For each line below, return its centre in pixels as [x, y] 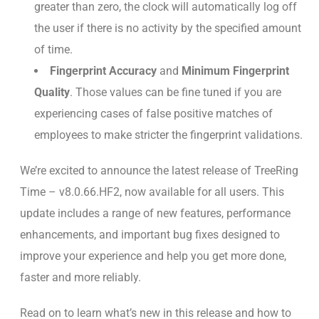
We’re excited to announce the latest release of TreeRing [159, 170]
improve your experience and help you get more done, [153, 256]
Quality [52, 92]
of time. [53, 49]
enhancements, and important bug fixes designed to [150, 234]
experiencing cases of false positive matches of [153, 113]
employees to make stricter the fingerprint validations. [168, 135]
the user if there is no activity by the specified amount [168, 28]
